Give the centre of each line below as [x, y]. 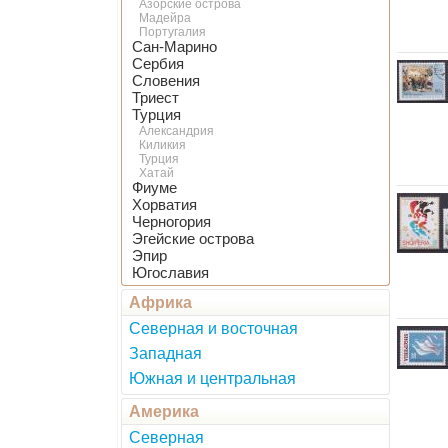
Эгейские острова [193, 239]
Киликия [162, 145]
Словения [166, 81]
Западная [165, 353]
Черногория [171, 222]
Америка [164, 411]
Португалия [172, 32]
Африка [160, 302]
